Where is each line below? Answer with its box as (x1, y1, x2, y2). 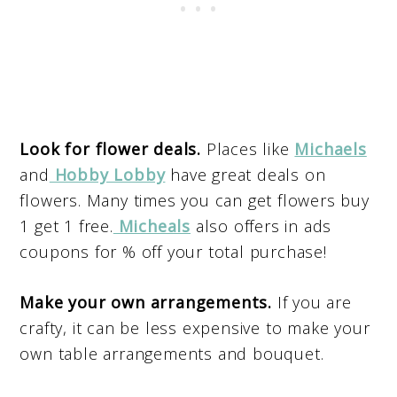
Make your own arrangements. (19, 292, 272, 314)
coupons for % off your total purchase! (19, 241, 327, 263)
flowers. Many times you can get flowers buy (19, 190, 370, 212)
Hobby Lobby (49, 164, 166, 186)
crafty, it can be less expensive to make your (19, 317, 370, 339)
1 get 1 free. (19, 215, 113, 237)
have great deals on (165, 164, 326, 186)
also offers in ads (191, 215, 332, 237)
